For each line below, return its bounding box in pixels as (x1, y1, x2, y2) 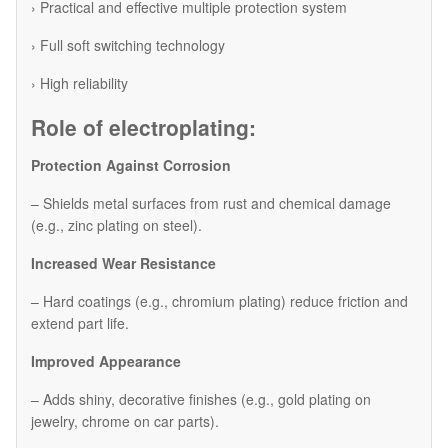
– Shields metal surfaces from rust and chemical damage (31, 192, 391, 213)
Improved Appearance (31, 350, 181, 371)
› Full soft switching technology (31, 34, 225, 55)
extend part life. (31, 312, 129, 333)
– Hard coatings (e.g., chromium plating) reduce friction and (31, 290, 408, 311)
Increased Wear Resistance (31, 252, 216, 273)
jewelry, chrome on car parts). (31, 410, 219, 431)
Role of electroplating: (31, 111, 256, 142)
